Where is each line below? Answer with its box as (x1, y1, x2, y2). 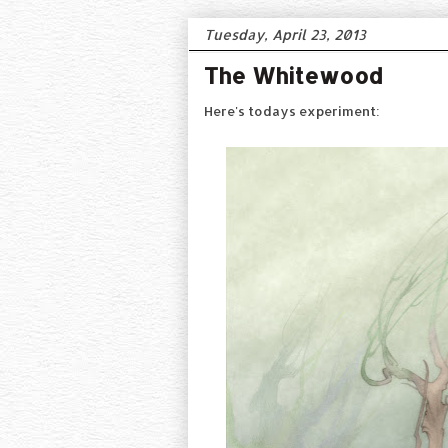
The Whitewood (204, 61, 383, 90)
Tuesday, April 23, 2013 (204, 26, 366, 44)
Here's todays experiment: (204, 103, 380, 120)
